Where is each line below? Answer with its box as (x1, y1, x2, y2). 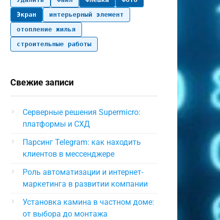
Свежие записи (10, 78, 74, 87)
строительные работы (17, 40, 91, 48)
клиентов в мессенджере (23, 149, 114, 159)
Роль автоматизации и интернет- (23, 167, 143, 177)
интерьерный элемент (49, 11, 124, 18)
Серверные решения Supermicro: (23, 108, 140, 117)
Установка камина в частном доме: (23, 197, 154, 207)
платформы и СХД (23, 119, 90, 129)
